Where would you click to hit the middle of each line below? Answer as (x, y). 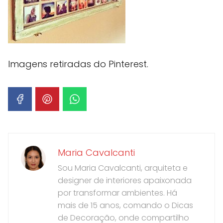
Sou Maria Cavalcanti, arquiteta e (123, 168)
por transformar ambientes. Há (117, 193)
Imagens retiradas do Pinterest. (78, 64)
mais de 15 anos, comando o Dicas (125, 205)
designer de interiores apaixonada (125, 180)
